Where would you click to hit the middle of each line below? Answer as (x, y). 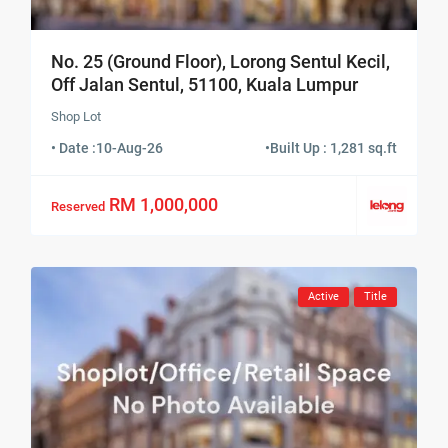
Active (323, 297)
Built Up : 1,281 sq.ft (333, 148)
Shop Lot (76, 117)
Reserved (78, 206)
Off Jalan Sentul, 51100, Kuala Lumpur (205, 85)
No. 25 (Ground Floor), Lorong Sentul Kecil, (221, 62)
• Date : (74, 148)
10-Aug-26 (130, 148)
